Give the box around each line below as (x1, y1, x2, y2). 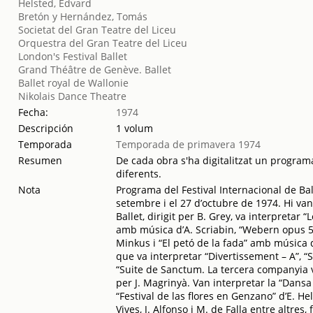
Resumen (18, 154, 63, 167)
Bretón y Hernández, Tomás (18, 10, 148, 23)
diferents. (116, 167, 162, 180)
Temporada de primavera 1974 (116, 138, 261, 151)
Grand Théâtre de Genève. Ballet (18, 63, 172, 76)
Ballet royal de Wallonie (18, 76, 129, 89)
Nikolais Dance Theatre (18, 89, 127, 103)
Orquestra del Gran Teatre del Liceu (18, 36, 188, 50)
